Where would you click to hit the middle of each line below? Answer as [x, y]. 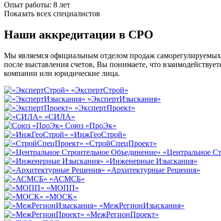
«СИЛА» [60, 117]
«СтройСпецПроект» [121, 144]
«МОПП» [63, 188]
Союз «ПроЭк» [91, 126]
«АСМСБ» [67, 179]
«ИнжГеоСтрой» [98, 135]
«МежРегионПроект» [123, 215]
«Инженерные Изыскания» [151, 161]
